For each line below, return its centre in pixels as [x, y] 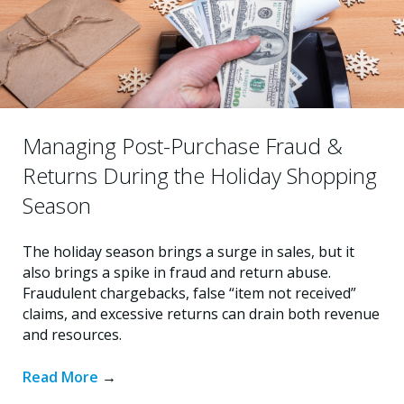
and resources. [72, 334]
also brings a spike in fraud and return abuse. [177, 272]
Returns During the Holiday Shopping [200, 175]
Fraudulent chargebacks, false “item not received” [189, 293]
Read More [62, 376]
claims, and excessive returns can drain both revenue [201, 313]
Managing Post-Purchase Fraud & [183, 145]
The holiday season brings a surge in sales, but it [188, 251]
